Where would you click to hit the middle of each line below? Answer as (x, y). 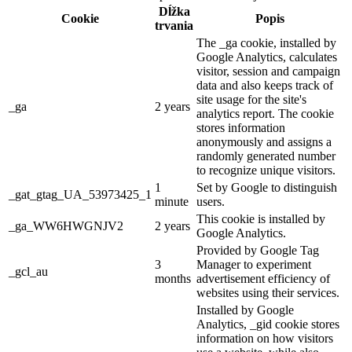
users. (211, 202)
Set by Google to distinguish (267, 188)
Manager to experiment (254, 265)
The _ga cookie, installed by (266, 43)
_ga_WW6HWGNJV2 (66, 226)
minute (172, 202)
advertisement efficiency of (263, 279)
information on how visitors (265, 339)
